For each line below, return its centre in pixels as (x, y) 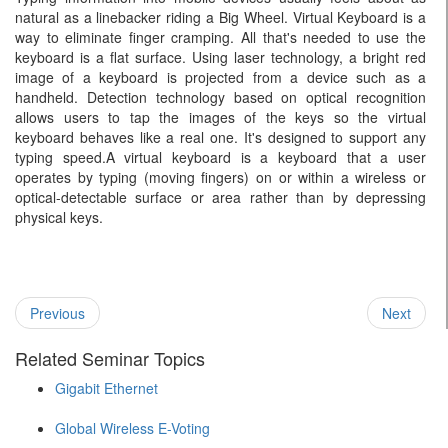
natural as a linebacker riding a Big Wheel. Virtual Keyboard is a (220, 17)
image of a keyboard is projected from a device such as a (220, 77)
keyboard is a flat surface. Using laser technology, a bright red (220, 57)
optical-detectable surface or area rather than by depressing (220, 197)
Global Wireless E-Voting (132, 428)
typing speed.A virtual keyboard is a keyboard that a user (220, 157)
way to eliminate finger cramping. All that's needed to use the (220, 37)
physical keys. (59, 217)
